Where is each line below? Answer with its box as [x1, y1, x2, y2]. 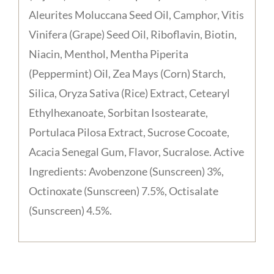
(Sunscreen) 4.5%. [28, 203, 112, 217]
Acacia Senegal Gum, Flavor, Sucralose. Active [28, 144, 244, 158]
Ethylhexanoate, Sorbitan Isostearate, [28, 105, 208, 119]
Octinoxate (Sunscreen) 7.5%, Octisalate [28, 183, 218, 198]
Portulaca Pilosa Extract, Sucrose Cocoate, [28, 125, 229, 139]
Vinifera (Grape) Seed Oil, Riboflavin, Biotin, [28, 27, 237, 41]
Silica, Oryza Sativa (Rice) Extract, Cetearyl [28, 86, 230, 100]
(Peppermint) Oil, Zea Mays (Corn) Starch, [28, 66, 226, 80]
